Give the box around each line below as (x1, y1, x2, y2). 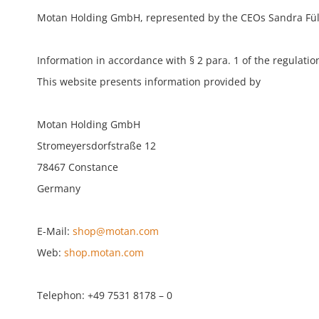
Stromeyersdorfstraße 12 (37, 139, 156, 152)
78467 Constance (37, 160, 118, 174)
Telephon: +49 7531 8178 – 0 (37, 288, 172, 302)
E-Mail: (37, 224, 73, 238)
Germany (37, 182, 80, 195)
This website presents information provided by (37, 75, 261, 88)
